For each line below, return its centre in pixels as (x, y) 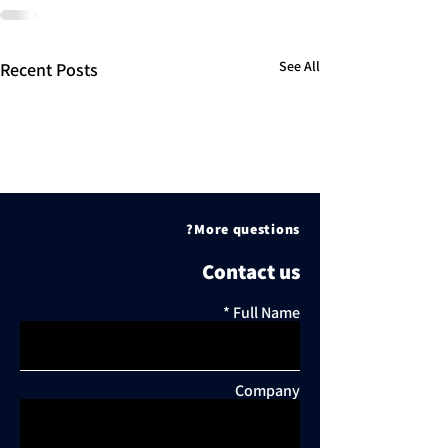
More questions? (247, 229)
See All (299, 66)
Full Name (266, 313)
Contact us (251, 272)
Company (267, 391)
